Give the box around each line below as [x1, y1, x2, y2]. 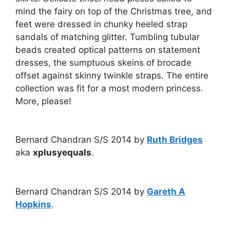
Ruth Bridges [147, 135, 203, 145]
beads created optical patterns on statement [15, 44, 200, 55]
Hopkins [15, 199, 51, 209]
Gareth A [147, 186, 185, 197]
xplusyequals [33, 147, 91, 158]
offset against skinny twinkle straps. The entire [15, 70, 208, 81]
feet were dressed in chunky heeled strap [15, 18, 187, 29]
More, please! [15, 95, 71, 106]
